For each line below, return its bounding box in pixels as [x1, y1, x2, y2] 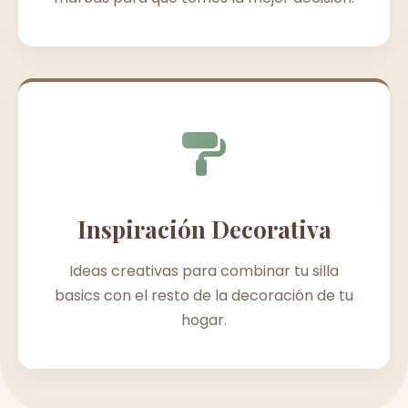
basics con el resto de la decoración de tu [55, 284, 353, 306]
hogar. [181, 309, 227, 331]
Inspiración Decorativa [76, 212, 331, 244]
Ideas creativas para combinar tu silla [69, 260, 339, 281]
